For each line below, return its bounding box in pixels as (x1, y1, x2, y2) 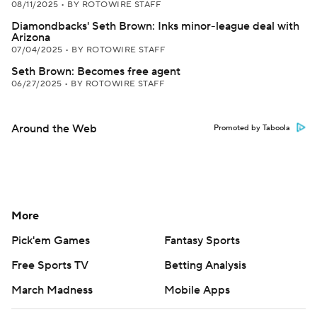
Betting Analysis (164, 258, 246, 272)
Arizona (11, 30, 50, 45)
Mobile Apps (164, 283, 230, 297)
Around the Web (11, 122, 97, 136)
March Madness (11, 283, 93, 297)
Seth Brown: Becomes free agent (11, 64, 180, 79)
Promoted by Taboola (214, 123, 290, 133)
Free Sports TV (11, 258, 88, 272)
